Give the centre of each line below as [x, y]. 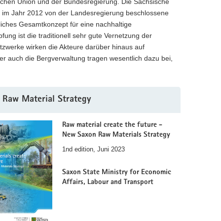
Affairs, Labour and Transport [108, 182]
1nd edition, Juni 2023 [93, 149]
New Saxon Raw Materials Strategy [116, 135]
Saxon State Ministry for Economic [117, 172]
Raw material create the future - [112, 125]
